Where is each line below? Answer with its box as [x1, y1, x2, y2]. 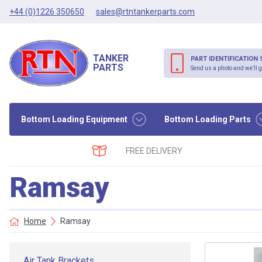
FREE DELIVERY [126, 146, 183, 156]
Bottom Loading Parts [164, 114, 251, 124]
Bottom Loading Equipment [21, 114, 127, 124]
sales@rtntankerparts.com [96, 6, 195, 16]
